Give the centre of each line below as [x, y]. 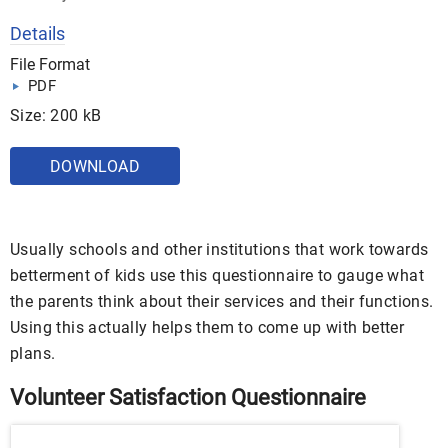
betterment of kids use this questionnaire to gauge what [217, 275]
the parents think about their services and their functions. [222, 301]
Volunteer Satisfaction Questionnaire [188, 397]
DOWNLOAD [95, 166]
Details [37, 33]
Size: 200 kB [56, 115]
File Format [50, 64]
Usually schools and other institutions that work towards [219, 249]
